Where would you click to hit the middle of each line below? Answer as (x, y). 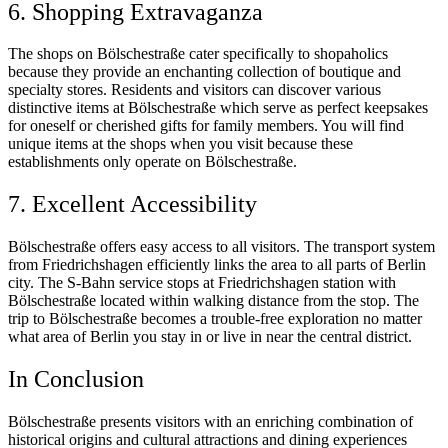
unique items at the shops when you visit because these (180, 144)
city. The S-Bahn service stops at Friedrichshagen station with (202, 283)
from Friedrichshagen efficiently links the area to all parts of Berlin (217, 265)
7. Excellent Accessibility (132, 204)
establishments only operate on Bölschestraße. (152, 162)
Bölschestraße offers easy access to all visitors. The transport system (221, 247)
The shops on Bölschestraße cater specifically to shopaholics (198, 54)
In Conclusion (76, 379)
